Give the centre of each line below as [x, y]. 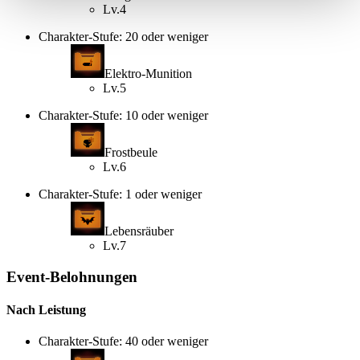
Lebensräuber [139, 231]
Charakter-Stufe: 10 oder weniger [123, 116]
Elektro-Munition [148, 74]
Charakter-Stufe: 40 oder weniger [123, 342]
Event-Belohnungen [72, 276]
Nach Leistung [46, 310]
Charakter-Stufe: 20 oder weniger [123, 37]
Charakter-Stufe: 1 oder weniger [120, 194]
